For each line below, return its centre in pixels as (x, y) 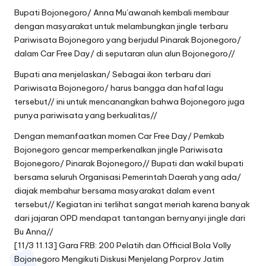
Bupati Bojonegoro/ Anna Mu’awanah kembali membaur (122, 13)
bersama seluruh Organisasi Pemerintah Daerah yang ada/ (128, 177)
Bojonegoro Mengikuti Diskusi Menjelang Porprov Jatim (119, 259)
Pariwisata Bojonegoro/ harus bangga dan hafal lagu (119, 88)
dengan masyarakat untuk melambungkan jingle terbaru (121, 26)
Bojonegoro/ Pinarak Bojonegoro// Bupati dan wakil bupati (129, 164)
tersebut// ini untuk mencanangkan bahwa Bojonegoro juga (129, 102)
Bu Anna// (34, 232)
